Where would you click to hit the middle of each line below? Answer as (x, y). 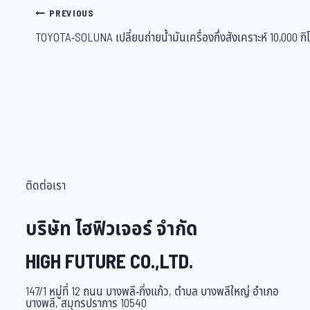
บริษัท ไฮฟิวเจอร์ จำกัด (112, 229)
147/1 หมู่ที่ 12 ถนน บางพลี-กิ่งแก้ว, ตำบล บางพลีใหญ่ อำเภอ (152, 292)
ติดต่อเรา (46, 186)
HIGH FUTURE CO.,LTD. (109, 263)
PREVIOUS (72, 14)
